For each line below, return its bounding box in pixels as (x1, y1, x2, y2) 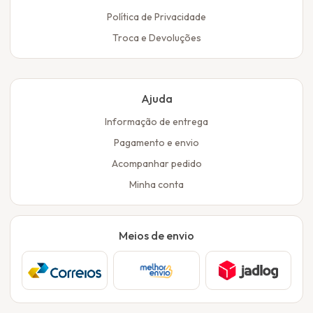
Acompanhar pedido (111, 156, 202, 170)
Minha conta (129, 177, 184, 191)
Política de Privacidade (107, 10, 206, 23)
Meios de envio (119, 228, 194, 242)
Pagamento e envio (114, 136, 199, 149)
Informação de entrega (105, 115, 208, 128)
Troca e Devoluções (112, 31, 201, 44)
